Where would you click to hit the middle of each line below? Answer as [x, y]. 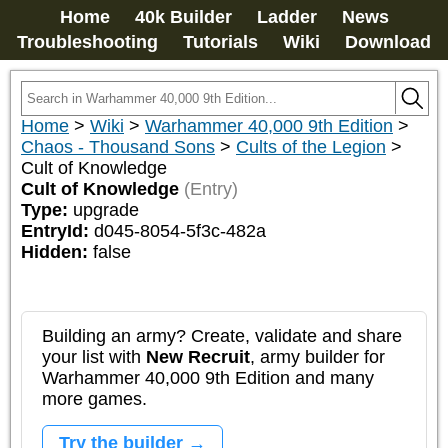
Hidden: [57, 252]
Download [388, 42]
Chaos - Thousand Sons [118, 147]
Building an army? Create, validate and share [222, 336]
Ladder [286, 17]
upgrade [106, 210]
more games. [94, 399]
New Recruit [198, 357]
